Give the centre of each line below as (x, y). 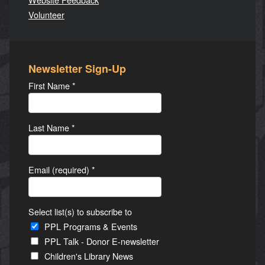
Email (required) (60, 170)
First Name (50, 85)
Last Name (50, 127)
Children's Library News (89, 256)
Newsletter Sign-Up (77, 68)
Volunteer (46, 14)
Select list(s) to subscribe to (80, 212)
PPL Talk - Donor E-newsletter (102, 241)
